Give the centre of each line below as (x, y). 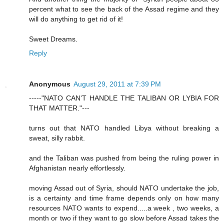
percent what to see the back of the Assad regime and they (124, 9)
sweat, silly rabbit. (57, 138)
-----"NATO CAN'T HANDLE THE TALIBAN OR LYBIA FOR (124, 98)
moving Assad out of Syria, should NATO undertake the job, (124, 188)
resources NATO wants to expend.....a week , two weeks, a (124, 208)
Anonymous (50, 84)
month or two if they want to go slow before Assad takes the (124, 218)
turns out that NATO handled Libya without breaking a (124, 128)
